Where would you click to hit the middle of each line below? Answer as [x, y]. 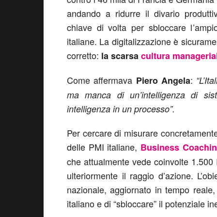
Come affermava [101, 80]
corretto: [84, 55]
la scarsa [121, 56]
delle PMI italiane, [104, 147]
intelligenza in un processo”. [121, 109]
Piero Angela [163, 80]
